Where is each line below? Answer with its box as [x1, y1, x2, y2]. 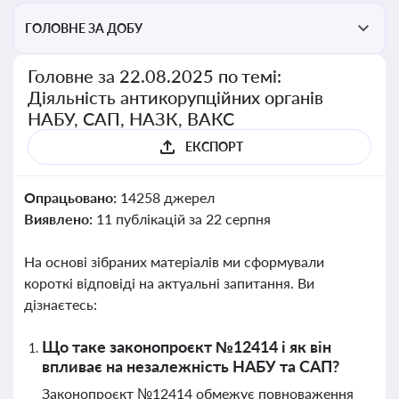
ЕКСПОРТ [184, 139, 243, 154]
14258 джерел [119, 189, 215, 206]
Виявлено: [24, 210, 96, 227]
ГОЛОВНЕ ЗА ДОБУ [25, 20, 142, 36]
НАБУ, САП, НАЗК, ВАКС [28, 108, 234, 129]
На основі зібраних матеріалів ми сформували [24, 253, 324, 270]
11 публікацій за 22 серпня [95, 210, 271, 227]
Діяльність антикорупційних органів [28, 86, 324, 108]
